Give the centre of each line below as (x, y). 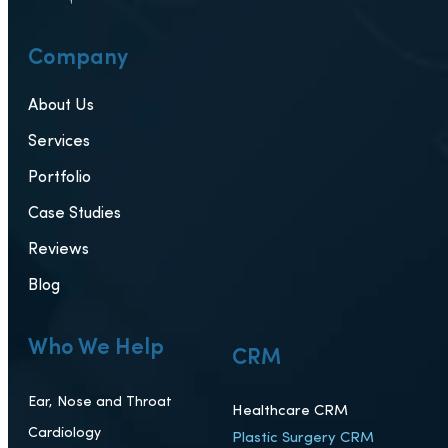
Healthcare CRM (290, 412)
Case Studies (74, 214)
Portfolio (59, 178)
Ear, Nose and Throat (100, 402)
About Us (61, 106)
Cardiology (64, 433)
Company (78, 55)
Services (59, 142)
